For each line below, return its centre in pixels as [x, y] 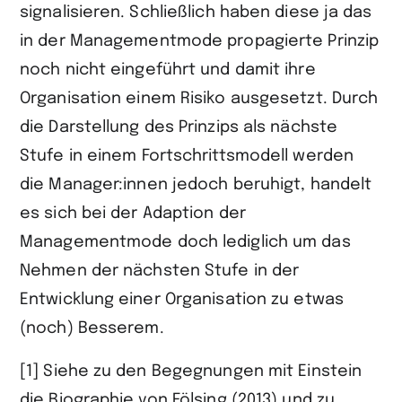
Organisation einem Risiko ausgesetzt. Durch [199, 99]
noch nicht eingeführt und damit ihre [168, 70]
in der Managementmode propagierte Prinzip [200, 42]
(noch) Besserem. [92, 329]
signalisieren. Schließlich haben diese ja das [196, 13]
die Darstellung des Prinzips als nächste [179, 128]
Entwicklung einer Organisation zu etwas [182, 300]
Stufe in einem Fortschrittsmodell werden [187, 157]
